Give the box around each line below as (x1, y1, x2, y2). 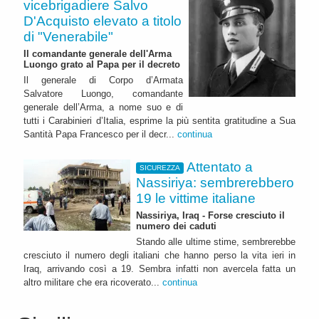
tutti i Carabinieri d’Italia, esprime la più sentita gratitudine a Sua (23, 115, 296, 127)
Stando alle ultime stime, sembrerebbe (136, 236, 296, 247)
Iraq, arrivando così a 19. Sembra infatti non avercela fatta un (23, 263, 296, 274)
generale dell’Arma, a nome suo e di (23, 102, 183, 113)
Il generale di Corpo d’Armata (23, 75, 183, 86)
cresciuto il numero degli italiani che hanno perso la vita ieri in (23, 249, 296, 261)
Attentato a (187, 159, 253, 175)
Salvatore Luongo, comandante (23, 88, 183, 100)
